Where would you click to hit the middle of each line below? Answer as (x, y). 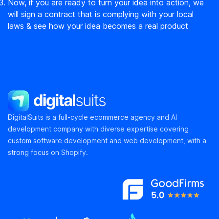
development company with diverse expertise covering (98, 129)
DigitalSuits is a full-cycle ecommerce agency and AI (92, 117)
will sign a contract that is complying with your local (101, 14)
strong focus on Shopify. (48, 153)
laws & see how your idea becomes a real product (98, 26)
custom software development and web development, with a (107, 141)
